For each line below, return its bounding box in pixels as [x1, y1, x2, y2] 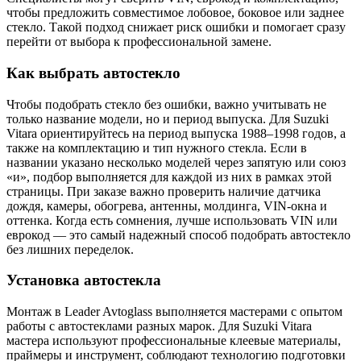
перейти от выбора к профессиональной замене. [6, 35, 272, 49]
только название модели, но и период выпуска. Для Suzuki [6, 111, 329, 126]
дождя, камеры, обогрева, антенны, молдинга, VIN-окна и [6, 198, 327, 213]
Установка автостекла [6, 272, 161, 289]
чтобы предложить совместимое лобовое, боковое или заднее [6, 6, 344, 20]
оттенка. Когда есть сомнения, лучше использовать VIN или [6, 213, 338, 227]
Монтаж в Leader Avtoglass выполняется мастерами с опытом [6, 305, 342, 319]
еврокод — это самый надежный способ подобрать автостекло [6, 227, 351, 242]
